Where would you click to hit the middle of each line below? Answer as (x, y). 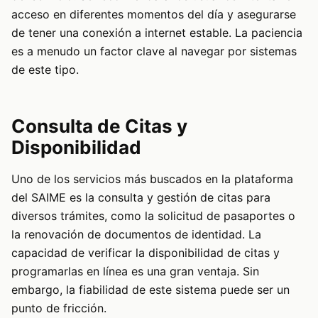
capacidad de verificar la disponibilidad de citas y (146, 253)
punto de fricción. (59, 308)
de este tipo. (45, 70)
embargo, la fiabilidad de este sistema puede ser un (150, 290)
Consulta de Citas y (99, 126)
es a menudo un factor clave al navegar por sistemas (154, 51)
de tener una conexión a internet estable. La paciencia (157, 33)
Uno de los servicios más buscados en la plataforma (152, 179)
